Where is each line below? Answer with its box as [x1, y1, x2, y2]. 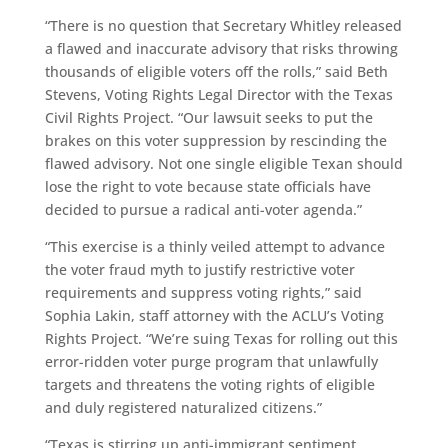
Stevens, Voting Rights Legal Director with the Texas [44, 84, 393, 104]
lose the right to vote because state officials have [44, 176, 371, 196]
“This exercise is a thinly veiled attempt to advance [44, 236, 385, 256]
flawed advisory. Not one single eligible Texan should [44, 153, 403, 173]
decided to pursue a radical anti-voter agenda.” [44, 199, 362, 219]
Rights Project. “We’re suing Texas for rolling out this [44, 328, 398, 348]
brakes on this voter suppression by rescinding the [44, 130, 387, 150]
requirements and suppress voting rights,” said [44, 282, 362, 302]
